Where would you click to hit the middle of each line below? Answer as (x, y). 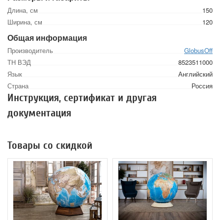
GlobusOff (198, 51)
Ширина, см (25, 22)
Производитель (30, 51)
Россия (202, 86)
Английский (195, 74)
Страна (18, 86)
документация (39, 113)
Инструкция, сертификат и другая (82, 98)
